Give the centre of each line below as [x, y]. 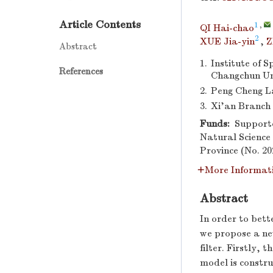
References [81, 71]
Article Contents [100, 24]
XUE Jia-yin [227, 41]
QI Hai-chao [227, 28]
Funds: [215, 124]
